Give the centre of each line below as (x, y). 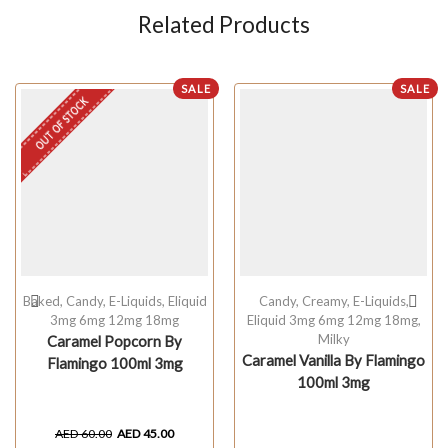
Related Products (224, 24)
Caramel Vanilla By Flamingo (333, 359)
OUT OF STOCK (61, 123)
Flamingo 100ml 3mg (114, 362)
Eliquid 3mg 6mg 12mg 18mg (332, 319)
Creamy (324, 300)
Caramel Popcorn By (114, 340)
